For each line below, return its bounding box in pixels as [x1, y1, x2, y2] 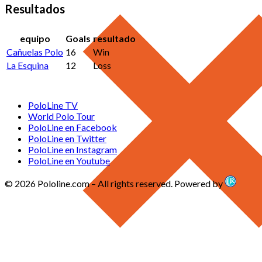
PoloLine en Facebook [28, 122, 117, 133]
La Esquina [6, 60, 49, 71]
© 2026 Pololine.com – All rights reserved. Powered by [5, 178, 225, 189]
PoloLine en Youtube [28, 155, 110, 167]
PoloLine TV [28, 99, 78, 111]
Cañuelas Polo [6, 46, 63, 58]
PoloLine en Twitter [28, 133, 106, 144]
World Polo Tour [28, 111, 95, 122]
